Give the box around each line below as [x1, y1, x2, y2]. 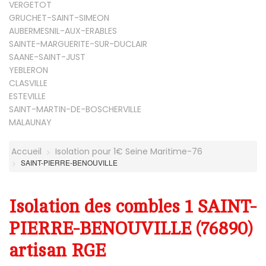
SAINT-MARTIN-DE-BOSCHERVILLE [9, 103, 141, 115]
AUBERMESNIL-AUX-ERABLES [9, 24, 117, 37]
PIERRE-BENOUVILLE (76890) [9, 218, 252, 239]
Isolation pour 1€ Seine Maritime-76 [55, 145, 202, 157]
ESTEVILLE [9, 90, 46, 102]
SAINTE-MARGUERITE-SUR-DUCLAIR [9, 37, 147, 50]
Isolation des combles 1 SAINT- [9, 197, 256, 217]
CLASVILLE [9, 77, 47, 89]
